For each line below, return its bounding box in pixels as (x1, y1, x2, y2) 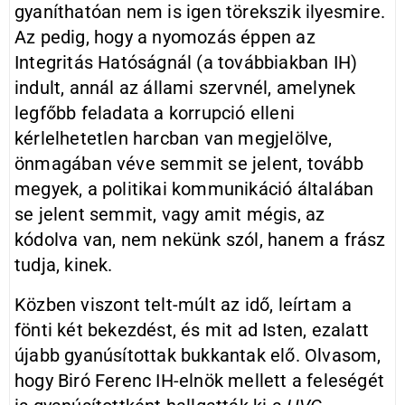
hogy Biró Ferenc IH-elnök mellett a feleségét (14, 370, 385, 391)
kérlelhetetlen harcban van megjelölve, (14, 127, 333, 149)
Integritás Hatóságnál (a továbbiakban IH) (14, 52, 358, 73)
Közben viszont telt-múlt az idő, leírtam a (14, 294, 353, 316)
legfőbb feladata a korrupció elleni (14, 102, 295, 124)
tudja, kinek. (14, 254, 113, 276)
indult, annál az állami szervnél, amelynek (14, 77, 356, 99)
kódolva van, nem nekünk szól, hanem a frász (14, 229, 386, 250)
